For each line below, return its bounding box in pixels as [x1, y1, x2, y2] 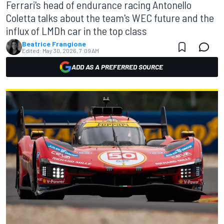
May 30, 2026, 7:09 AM [42, 47, 99, 54]
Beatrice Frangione [22, 39, 86, 48]
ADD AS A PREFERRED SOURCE [71, 62, 163, 71]
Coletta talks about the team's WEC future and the [6, 11, 214, 24]
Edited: [22, 47, 41, 54]
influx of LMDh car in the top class [6, 24, 147, 37]
